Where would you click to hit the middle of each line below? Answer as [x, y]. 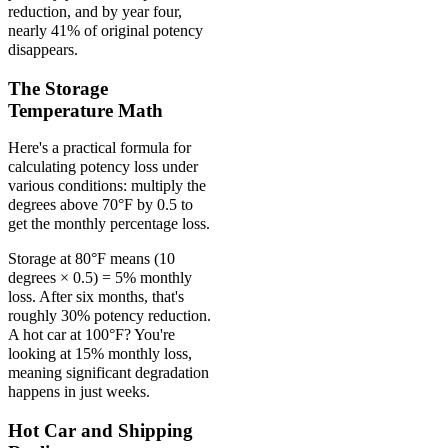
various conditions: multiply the [107, 185]
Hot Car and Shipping [100, 430]
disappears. [43, 50]
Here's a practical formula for [99, 147]
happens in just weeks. [79, 391]
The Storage [58, 88]
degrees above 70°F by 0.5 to [100, 204]
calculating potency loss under [103, 166]
